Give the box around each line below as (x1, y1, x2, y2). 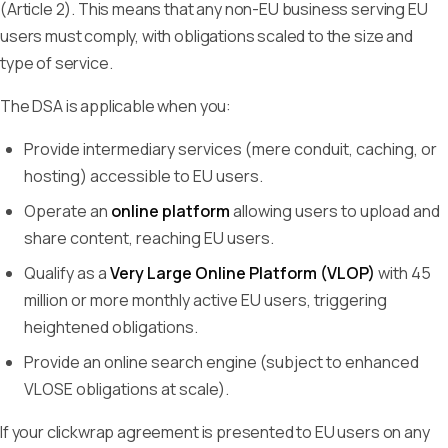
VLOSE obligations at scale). (24, 378, 229, 400)
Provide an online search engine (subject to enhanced (24, 351, 419, 373)
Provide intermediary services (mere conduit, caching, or (24, 138, 437, 160)
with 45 (375, 262, 431, 284)
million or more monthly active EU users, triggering (24, 289, 387, 311)
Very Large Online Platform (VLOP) (110, 262, 375, 284)
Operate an (24, 200, 111, 222)
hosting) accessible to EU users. (24, 165, 263, 187)
